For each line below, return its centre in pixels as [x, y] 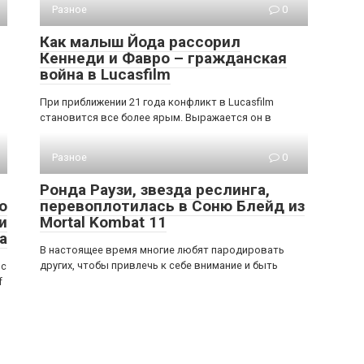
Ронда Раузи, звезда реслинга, [155, 190]
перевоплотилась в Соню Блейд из [172, 206]
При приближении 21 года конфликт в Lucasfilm [157, 102]
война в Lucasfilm [105, 74]
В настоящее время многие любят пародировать [162, 250]
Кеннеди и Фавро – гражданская [163, 58]
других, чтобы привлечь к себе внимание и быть [159, 265]
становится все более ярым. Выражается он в [156, 117]
